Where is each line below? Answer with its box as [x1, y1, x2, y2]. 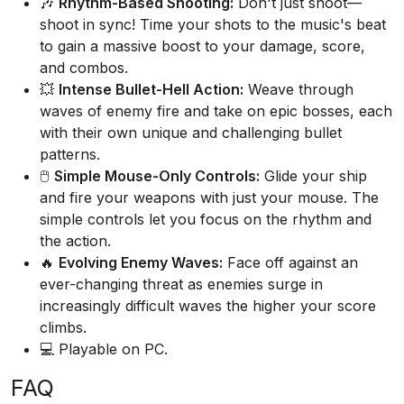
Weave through [243, 80, 353, 98]
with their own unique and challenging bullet [40, 124, 342, 142]
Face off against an [223, 253, 358, 271]
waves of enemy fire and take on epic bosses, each [40, 102, 392, 120]
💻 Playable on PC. [40, 340, 168, 358]
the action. [40, 232, 111, 250]
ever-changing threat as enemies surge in [40, 275, 323, 293]
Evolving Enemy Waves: [59, 253, 223, 271]
